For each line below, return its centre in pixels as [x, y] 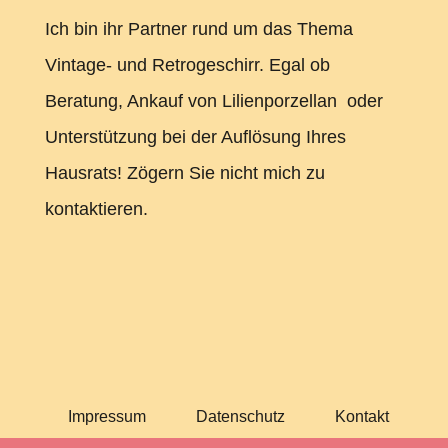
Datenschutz [241, 417]
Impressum [107, 417]
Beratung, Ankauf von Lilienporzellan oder [213, 101]
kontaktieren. [96, 209]
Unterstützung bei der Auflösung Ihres [195, 137]
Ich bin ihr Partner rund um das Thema [198, 29]
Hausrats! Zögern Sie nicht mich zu [184, 173]
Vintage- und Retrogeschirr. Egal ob [187, 65]
